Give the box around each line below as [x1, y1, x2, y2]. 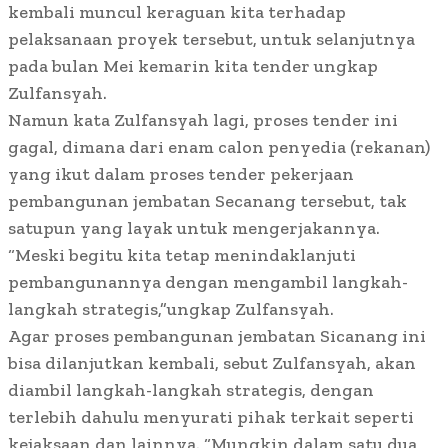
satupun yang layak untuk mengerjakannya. [8, 217, 380, 240]
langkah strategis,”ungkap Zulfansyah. [8, 298, 338, 321]
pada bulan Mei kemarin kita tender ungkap [8, 55, 378, 78]
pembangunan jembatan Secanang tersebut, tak [8, 190, 407, 213]
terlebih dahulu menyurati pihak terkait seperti [8, 406, 414, 429]
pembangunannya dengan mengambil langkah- [8, 271, 408, 294]
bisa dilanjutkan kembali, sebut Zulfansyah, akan [8, 352, 416, 375]
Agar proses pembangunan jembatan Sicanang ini [8, 325, 426, 348]
